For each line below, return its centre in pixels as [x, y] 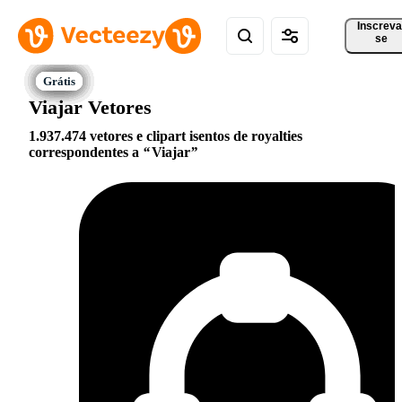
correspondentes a [86, 153]
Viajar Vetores [90, 107]
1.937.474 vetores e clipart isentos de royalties [166, 136]
